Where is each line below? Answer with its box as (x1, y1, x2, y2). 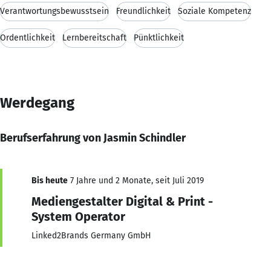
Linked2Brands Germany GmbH (31, 230, 151, 241)
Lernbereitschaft (62, 32, 126, 43)
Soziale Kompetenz (178, 5, 251, 16)
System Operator (31, 209, 125, 224)
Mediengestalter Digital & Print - (31, 194, 213, 209)
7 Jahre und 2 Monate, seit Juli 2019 (68, 175, 204, 186)
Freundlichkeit (116, 5, 171, 16)
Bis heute (31, 175, 68, 186)
